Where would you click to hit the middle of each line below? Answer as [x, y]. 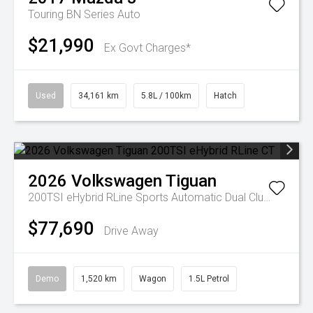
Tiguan [191, 181]
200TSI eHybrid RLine [82, 197]
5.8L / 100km [166, 96]
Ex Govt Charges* [147, 48]
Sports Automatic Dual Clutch [199, 197]
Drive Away [131, 231]
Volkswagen [117, 181]
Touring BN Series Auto [84, 14]
